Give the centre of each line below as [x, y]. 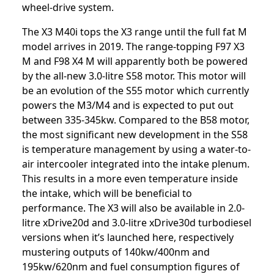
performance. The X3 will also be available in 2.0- [133, 208]
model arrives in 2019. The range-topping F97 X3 [133, 47]
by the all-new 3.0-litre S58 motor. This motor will [134, 76]
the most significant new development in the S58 [135, 135]
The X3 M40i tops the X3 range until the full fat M [135, 32]
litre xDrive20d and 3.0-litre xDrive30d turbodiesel [137, 223]
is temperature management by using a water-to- [136, 150]
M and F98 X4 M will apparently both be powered [135, 61]
